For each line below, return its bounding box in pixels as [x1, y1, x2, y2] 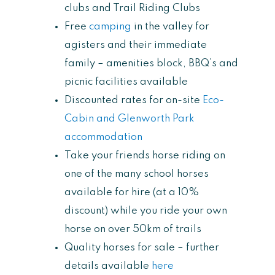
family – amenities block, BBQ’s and [64, 58, 238, 69]
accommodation [64, 131, 142, 142]
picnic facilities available [64, 76, 188, 87]
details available [64, 260, 152, 271]
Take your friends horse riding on [64, 150, 225, 161]
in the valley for [134, 21, 209, 32]
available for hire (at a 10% [64, 187, 199, 198]
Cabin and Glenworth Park [64, 113, 195, 124]
